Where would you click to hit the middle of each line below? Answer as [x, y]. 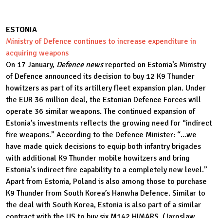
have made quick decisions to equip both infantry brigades [103, 146]
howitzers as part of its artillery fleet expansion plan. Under [106, 88]
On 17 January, [31, 64]
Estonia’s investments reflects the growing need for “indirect [109, 123]
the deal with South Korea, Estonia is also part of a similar [103, 205]
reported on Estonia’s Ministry [155, 64]
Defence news [81, 64]
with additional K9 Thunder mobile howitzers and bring [98, 158]
